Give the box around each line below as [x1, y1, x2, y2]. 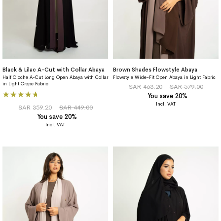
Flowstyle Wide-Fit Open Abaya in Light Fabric [113, 74, 216, 81]
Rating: [2, 87, 28, 98]
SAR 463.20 [128, 83, 162, 91]
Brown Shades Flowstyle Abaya [113, 66, 197, 74]
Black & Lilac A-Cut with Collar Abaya [2, 66, 105, 74]
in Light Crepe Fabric [2, 81, 48, 87]
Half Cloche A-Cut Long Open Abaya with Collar [2, 74, 108, 81]
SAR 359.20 [18, 104, 52, 112]
